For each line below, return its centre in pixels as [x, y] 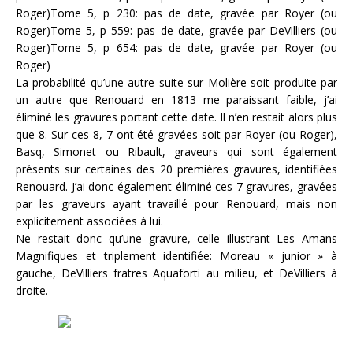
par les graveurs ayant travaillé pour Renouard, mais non [176, 203]
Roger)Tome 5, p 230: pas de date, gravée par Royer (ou [176, 13]
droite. [33, 290]
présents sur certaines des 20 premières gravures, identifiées [176, 169]
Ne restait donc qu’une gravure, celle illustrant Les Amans [176, 238]
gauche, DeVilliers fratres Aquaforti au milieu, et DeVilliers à [176, 273]
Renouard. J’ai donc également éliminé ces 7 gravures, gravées [176, 186]
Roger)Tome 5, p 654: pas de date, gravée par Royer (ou [176, 47]
